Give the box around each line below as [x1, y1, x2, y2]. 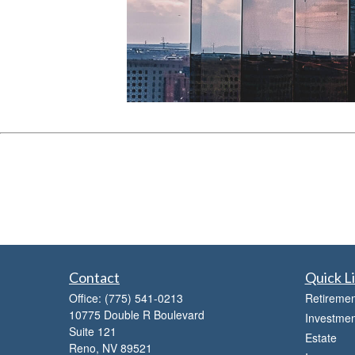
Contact [69, 269, 120, 287]
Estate [304, 330, 337, 346]
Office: [69, 290, 105, 307]
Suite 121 [69, 323, 116, 340]
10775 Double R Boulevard [69, 307, 204, 323]
